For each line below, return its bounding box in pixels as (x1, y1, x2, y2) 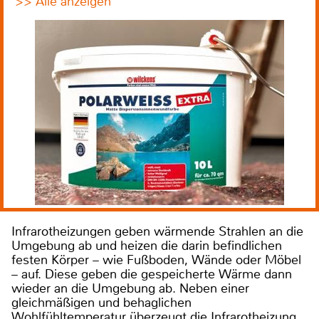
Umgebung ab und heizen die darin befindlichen (11, 237, 282, 255)
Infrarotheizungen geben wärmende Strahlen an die (11, 223, 303, 241)
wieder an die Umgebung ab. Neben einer (11, 280, 249, 298)
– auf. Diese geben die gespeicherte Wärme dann (11, 266, 292, 283)
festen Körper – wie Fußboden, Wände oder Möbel (11, 251, 301, 269)
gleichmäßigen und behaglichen (11, 294, 192, 312)
